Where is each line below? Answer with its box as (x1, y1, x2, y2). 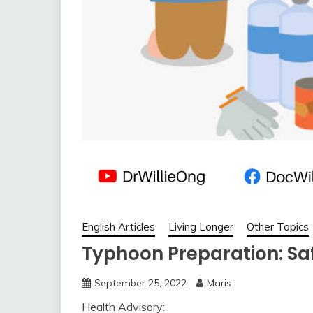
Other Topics (247, 219, 309, 233)
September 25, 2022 (94, 276, 187, 289)
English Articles (82, 219, 155, 233)
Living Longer (168, 219, 233, 233)
